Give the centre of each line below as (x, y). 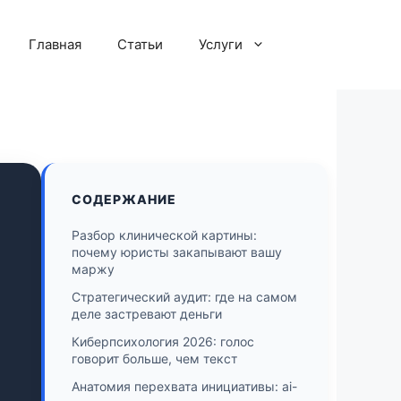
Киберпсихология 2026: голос (163, 341)
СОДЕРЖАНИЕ (124, 199)
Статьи (140, 44)
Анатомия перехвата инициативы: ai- (184, 386)
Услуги (221, 44)
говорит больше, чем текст (154, 358)
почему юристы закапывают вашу (177, 252)
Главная (55, 44)
